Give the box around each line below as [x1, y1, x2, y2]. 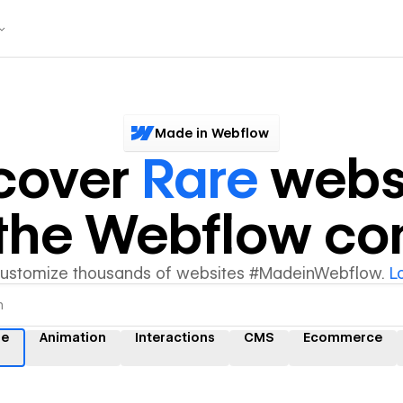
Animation [39, 329, 106, 345]
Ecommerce [302, 329, 382, 345]
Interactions [134, 329, 215, 345]
